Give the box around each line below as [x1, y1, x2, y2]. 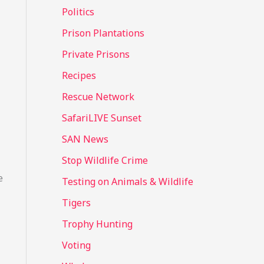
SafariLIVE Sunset [61, 111, 141, 125]
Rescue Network [61, 90, 134, 104]
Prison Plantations [61, 27, 144, 40]
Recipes [61, 69, 96, 82]
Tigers [61, 196, 91, 210]
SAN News [61, 133, 108, 146]
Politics [61, 5, 94, 19]
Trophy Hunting [61, 217, 133, 231]
